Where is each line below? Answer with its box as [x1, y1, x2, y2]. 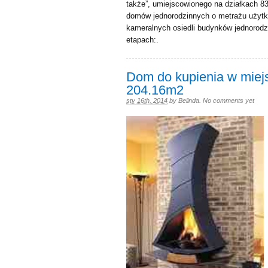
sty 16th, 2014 [126, 97, 167, 104]
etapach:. [126, 35, 159, 44]
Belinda [178, 97, 199, 104]
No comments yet [203, 97, 254, 104]
